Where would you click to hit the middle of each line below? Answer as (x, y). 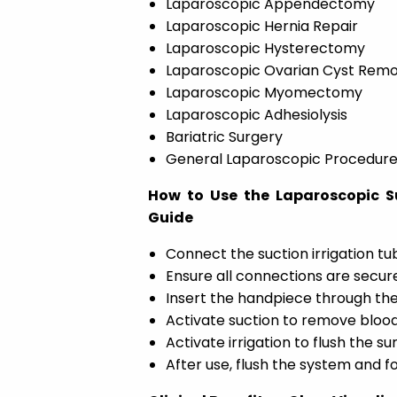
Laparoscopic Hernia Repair (261, 27)
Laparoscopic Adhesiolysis (256, 115)
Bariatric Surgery (224, 137)
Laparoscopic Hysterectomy (265, 49)
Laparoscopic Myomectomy (264, 93)
